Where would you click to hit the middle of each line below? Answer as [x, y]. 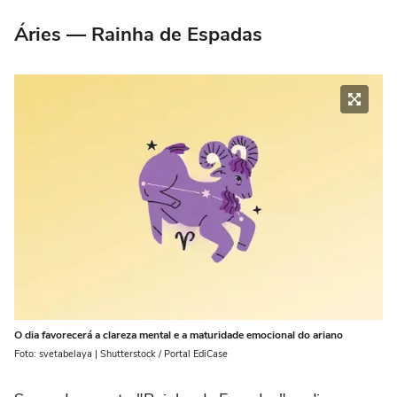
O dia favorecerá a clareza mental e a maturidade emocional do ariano [179, 335]
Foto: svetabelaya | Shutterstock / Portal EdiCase [121, 354]
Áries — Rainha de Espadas [138, 35]
